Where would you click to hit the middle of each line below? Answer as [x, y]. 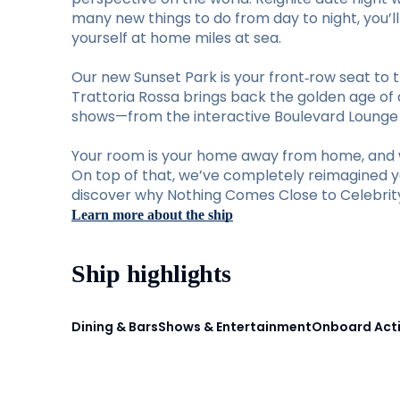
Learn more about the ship [152, 215]
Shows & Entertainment [235, 326]
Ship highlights [151, 274]
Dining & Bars [115, 326]
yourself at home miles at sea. [176, 38]
